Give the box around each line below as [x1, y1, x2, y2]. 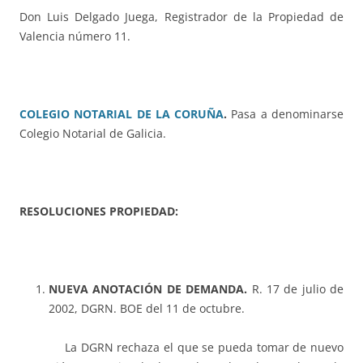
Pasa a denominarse [231, 106, 344, 122]
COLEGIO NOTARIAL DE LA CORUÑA [19, 106, 224, 122]
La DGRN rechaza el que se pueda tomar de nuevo [65, 340, 344, 356]
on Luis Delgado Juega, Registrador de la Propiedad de [28, 9, 344, 25]
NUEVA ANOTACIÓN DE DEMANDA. [49, 281, 248, 297]
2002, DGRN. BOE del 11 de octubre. [49, 301, 245, 317]
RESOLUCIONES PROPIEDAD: [19, 203, 178, 220]
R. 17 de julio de [247, 281, 344, 297]
